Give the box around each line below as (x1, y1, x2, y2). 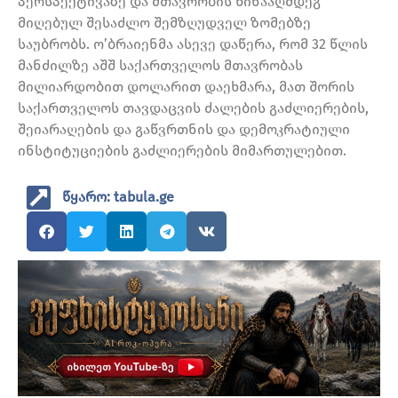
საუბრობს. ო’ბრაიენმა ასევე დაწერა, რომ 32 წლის (18, 36, 368, 53)
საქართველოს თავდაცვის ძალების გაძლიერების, (18, 99, 369, 117)
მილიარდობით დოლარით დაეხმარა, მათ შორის (18, 78, 354, 96)
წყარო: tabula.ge (62, 188, 174, 206)
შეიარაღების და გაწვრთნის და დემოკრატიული (18, 121, 350, 139)
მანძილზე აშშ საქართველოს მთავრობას (18, 57, 303, 75)
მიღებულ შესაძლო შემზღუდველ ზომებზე (18, 14, 311, 32)
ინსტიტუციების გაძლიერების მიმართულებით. (18, 142, 346, 160)
